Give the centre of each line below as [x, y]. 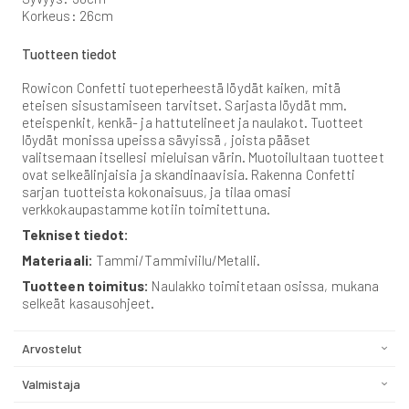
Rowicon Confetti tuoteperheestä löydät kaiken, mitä [181, 87]
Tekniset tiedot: [76, 234]
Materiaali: [59, 260]
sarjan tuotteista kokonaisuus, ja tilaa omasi [157, 191]
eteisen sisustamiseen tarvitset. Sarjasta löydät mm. [184, 105]
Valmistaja [51, 383]
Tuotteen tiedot [70, 53]
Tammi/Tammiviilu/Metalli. [178, 260]
